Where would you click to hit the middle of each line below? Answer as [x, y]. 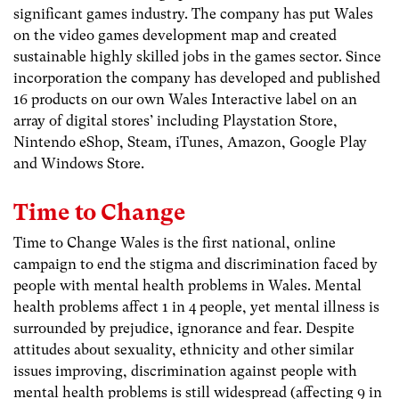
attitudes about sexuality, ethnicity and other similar [183, 349]
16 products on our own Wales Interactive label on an [185, 99]
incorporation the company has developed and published [197, 77]
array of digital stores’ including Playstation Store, [175, 120]
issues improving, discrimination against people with [185, 370]
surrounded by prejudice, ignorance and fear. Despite [184, 328]
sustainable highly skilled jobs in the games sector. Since [197, 56]
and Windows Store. [79, 163]
